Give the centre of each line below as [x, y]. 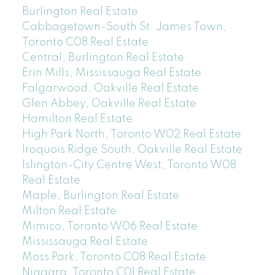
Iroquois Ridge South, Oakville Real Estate [132, 149]
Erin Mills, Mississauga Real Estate [111, 73]
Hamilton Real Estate [77, 119]
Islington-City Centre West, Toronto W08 [129, 165]
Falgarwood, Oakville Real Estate [110, 88]
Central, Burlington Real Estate [103, 57]
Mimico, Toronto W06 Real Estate [110, 226]
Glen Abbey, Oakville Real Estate [109, 103]
